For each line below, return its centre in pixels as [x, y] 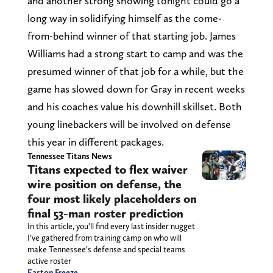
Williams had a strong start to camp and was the [135, 53]
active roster [49, 261]
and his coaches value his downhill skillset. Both [134, 106]
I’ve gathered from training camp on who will [104, 237]
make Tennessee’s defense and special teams [106, 249]
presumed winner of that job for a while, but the [135, 71]
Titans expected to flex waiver [107, 169]
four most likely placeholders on [112, 198]
